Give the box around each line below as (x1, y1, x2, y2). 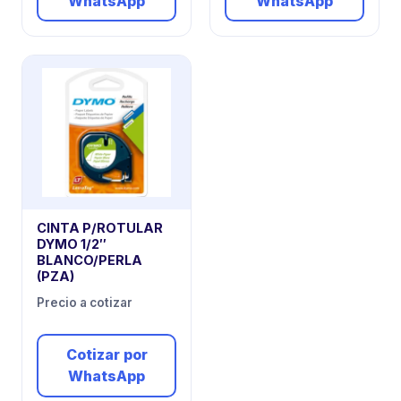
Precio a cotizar (37, 295, 132, 311)
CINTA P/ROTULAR (37, 220, 163, 236)
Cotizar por (65, 346, 148, 364)
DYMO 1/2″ (37, 236, 107, 252)
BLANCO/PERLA (37, 252, 142, 269)
